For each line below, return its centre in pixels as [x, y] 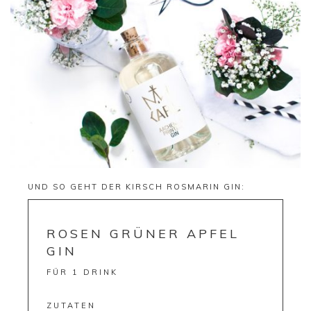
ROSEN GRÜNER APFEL [143, 233]
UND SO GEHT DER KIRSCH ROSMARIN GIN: [136, 186]
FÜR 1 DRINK [82, 272]
